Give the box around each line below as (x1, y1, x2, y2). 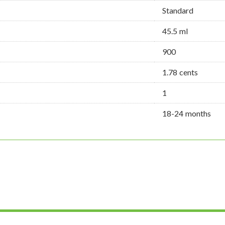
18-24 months (162, 108, 211, 119)
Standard (162, 6, 193, 16)
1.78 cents (162, 67, 198, 77)
